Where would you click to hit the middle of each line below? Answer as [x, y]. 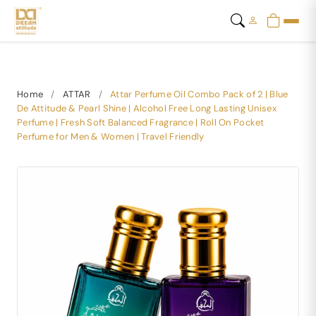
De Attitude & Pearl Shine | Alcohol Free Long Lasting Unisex [147, 108]
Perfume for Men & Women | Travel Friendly [111, 136]
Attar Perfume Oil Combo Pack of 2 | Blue [199, 94]
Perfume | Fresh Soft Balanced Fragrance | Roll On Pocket [141, 122]
